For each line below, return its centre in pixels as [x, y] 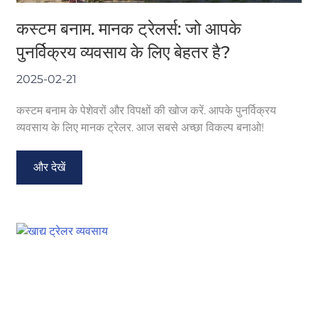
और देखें [50, 167]
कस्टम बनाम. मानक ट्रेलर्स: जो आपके [129, 28]
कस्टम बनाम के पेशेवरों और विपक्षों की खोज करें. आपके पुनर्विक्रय [147, 110]
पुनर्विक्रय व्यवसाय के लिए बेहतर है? [124, 52]
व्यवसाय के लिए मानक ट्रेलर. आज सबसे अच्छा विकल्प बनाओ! [141, 127]
